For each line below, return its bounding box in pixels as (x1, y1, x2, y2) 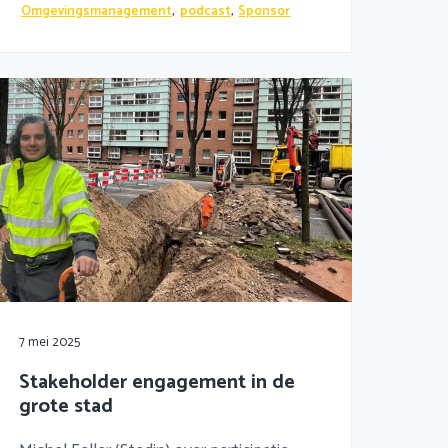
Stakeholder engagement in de (18, 365, 295, 399)
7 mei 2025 (18, 331, 80, 353)
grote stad (18, 389, 113, 423)
